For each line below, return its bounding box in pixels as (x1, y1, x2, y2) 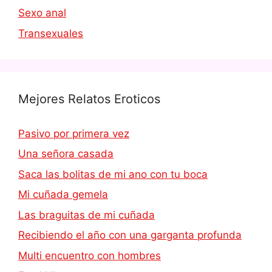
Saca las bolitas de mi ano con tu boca (18, 168, 208, 180)
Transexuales (18, 27, 83, 39)
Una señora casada (18, 148, 114, 160)
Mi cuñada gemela (18, 188, 108, 201)
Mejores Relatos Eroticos (18, 91, 160, 106)
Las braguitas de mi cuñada (18, 208, 155, 221)
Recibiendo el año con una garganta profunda (18, 229, 242, 242)
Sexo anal (18, 7, 66, 19)
